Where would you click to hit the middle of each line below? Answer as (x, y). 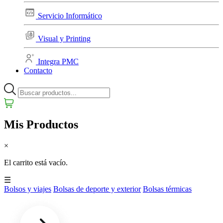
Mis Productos (41, 124)
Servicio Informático (70, 16)
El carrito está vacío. (36, 162)
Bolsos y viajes (28, 189)
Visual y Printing (64, 39)
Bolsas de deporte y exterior (97, 189)
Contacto (38, 70)
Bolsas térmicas (167, 189)
